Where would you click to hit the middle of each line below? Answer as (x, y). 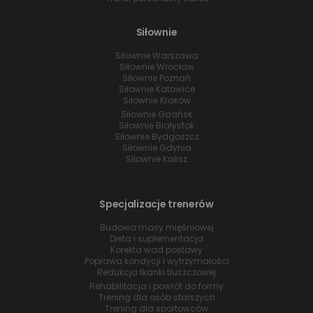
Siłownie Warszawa (156, 56)
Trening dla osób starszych (156, 298)
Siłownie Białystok (156, 126)
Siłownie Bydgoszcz (156, 137)
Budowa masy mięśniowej (156, 228)
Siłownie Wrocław (156, 67)
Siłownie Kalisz (156, 159)
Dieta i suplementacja (156, 239)
